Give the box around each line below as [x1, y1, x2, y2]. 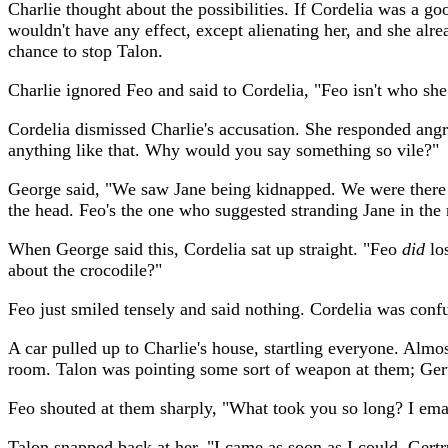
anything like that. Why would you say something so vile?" [8, 140, 439, 160]
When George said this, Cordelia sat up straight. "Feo [8, 239, 402, 259]
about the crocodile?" [8, 260, 162, 280]
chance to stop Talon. [8, 41, 163, 61]
